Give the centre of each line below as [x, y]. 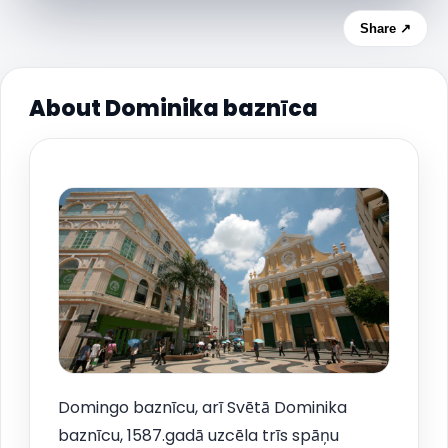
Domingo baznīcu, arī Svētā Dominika [202, 408]
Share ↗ [385, 28]
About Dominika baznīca [173, 108]
